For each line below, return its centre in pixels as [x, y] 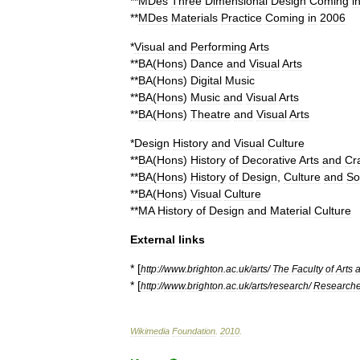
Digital [206, 80]
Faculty [307, 269]
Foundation [194, 331]
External [153, 239]
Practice [241, 18]
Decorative [269, 160]
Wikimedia [150, 331]
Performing [219, 47]
